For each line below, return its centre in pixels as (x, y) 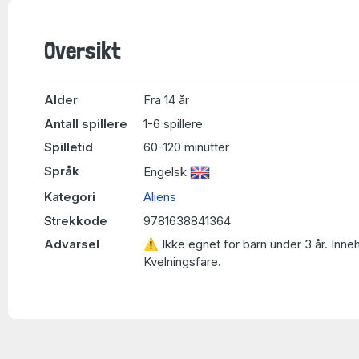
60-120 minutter (186, 147)
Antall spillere (86, 123)
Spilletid (69, 147)
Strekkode (76, 220)
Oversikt (83, 51)
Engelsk (167, 171)
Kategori (70, 197)
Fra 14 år (166, 100)
